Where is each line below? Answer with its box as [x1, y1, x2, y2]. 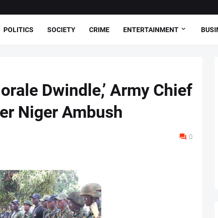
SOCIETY [47, 25, 75, 34]
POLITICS [3, 25, 34, 34]
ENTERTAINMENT [123, 25, 179, 34]
